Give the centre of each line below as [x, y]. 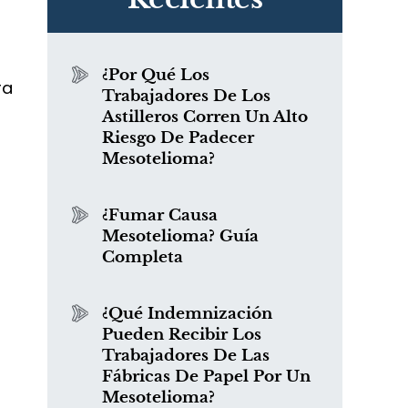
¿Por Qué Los [156, 75]
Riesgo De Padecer [178, 138]
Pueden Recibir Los [182, 335]
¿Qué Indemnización [187, 314]
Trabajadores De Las [186, 356]
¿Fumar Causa [160, 215]
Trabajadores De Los [186, 96]
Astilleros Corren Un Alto [205, 117]
